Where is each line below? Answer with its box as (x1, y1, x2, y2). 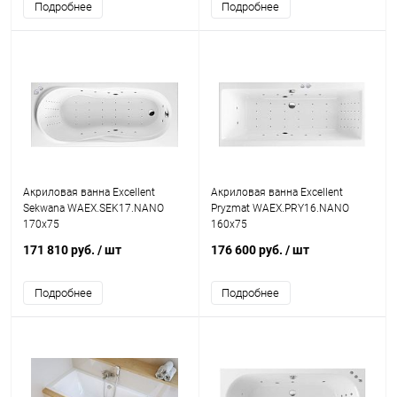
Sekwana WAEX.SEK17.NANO (23, 202, 164, 214)
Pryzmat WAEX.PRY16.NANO (210, 202, 349, 214)
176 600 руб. (210, 243, 285, 257)
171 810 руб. (23, 243, 97, 257)
